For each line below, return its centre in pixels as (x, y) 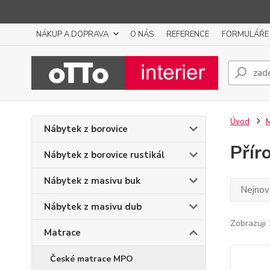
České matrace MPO (92, 259)
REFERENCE (188, 34)
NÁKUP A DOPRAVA (72, 34)
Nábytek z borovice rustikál (104, 155)
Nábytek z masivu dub (93, 207)
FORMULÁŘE (245, 34)
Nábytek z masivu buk (92, 181)
